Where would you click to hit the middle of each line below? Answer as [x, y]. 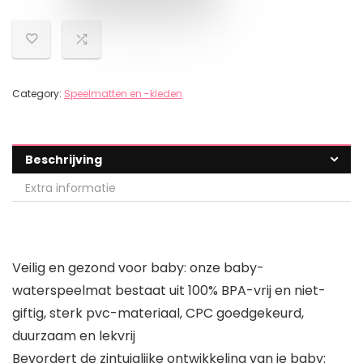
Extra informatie [70, 188]
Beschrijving [64, 160]
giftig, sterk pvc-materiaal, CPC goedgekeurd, [158, 314]
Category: [38, 94]
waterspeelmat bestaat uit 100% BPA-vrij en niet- [169, 291]
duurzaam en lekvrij [74, 336]
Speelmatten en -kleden [123, 94]
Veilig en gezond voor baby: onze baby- [138, 268]
